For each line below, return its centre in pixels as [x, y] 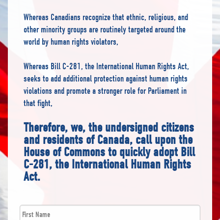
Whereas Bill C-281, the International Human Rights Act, [106, 67]
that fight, [38, 103]
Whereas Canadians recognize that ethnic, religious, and [106, 17]
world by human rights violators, [71, 42]
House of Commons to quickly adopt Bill [109, 152]
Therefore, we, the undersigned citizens [109, 128]
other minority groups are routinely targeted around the [105, 30]
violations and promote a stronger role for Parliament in [105, 91]
